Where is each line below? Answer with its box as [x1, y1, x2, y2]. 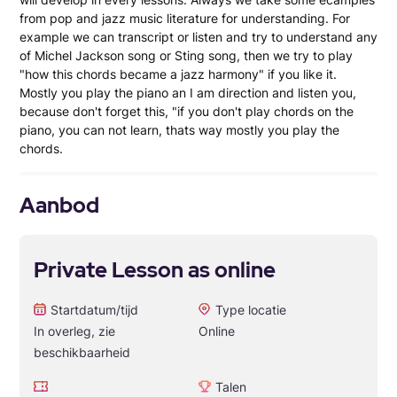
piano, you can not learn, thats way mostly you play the [19, 121, 339, 137]
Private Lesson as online [34, 255, 276, 284]
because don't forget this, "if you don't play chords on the [19, 103, 354, 119]
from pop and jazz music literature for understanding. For [19, 10, 350, 26]
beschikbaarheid [34, 344, 130, 360]
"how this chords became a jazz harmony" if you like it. [19, 66, 337, 82]
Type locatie [215, 301, 286, 317]
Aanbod [19, 191, 99, 219]
